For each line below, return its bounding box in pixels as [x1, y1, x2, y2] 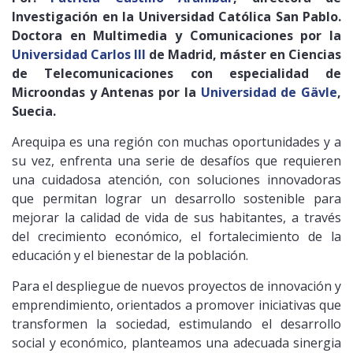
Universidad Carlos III [12, 45, 146, 63]
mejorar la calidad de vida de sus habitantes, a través [12, 208, 341, 226]
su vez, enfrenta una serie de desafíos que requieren [12, 151, 341, 169]
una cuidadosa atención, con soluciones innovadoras [12, 170, 341, 188]
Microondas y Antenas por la [12, 83, 201, 101]
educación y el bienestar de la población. [12, 246, 248, 264]
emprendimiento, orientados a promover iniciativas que [12, 295, 341, 314]
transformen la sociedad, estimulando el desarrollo [12, 314, 341, 333]
